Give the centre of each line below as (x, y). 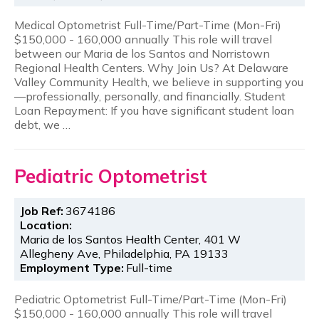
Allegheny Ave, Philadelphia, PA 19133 (125, 254)
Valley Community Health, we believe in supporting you (159, 82)
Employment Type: (72, 268)
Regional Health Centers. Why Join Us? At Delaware (151, 67)
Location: (46, 225)
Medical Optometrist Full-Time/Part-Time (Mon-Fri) (148, 25)
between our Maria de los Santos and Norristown (142, 53)
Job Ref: (42, 211)
